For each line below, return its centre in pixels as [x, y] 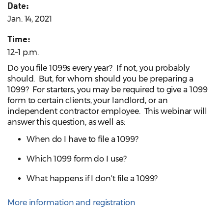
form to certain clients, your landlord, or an [88, 101]
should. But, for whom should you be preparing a [101, 79]
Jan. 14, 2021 [30, 19]
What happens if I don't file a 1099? [92, 179]
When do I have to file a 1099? [82, 139]
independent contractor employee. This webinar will [107, 111]
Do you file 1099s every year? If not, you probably [98, 68]
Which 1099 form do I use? [77, 159]
